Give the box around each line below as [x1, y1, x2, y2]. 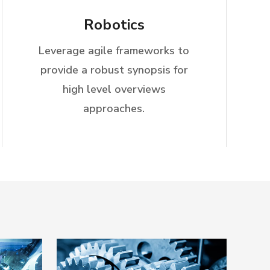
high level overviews [62, 82, 166, 96]
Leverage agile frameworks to [39, 43, 190, 58]
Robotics [83, 15, 145, 34]
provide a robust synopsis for [40, 63, 188, 77]
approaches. [83, 101, 145, 116]
